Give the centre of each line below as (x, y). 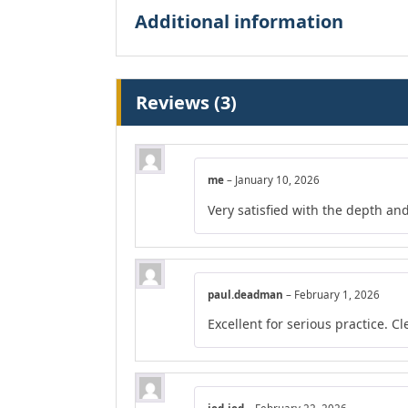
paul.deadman (247, 294)
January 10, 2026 (277, 180)
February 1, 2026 (337, 294)
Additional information (239, 22)
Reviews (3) (186, 103)
